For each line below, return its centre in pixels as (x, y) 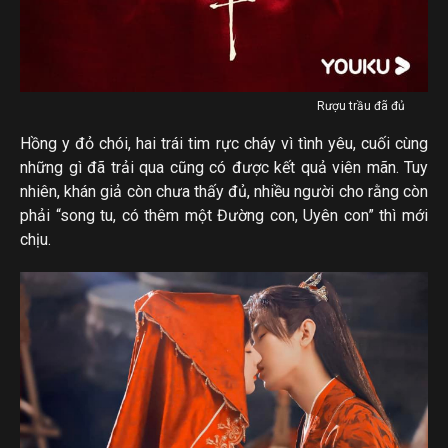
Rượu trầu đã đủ (362, 105)
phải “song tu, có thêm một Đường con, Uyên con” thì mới (224, 215)
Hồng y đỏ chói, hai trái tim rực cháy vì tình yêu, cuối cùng (224, 143)
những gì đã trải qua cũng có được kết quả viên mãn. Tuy (224, 167)
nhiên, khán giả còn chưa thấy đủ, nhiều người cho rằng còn (224, 191)
